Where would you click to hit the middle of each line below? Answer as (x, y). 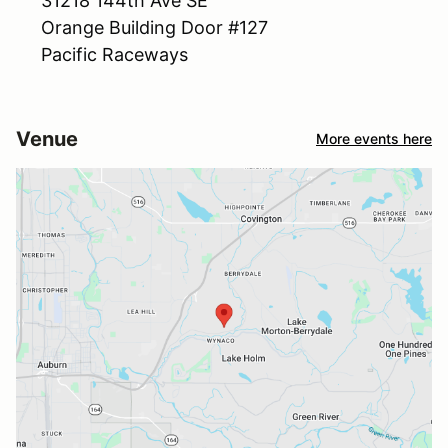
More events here (374, 139)
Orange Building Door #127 (142, 27)
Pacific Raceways (104, 54)
